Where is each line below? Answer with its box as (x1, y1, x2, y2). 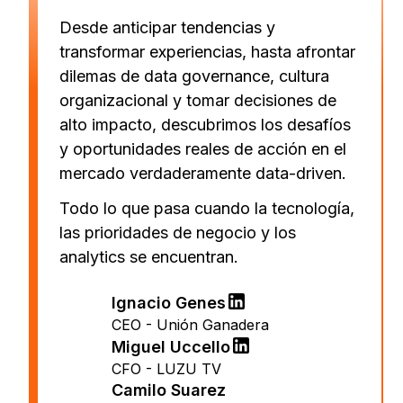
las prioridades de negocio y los (59, 222, 296, 242)
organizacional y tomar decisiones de (59, 90, 336, 110)
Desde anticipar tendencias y (59, 17, 275, 37)
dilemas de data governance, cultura (59, 66, 329, 85)
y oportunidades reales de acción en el (59, 139, 346, 158)
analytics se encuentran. (59, 246, 238, 266)
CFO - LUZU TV (112, 359, 221, 378)
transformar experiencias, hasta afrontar (59, 41, 355, 61)
